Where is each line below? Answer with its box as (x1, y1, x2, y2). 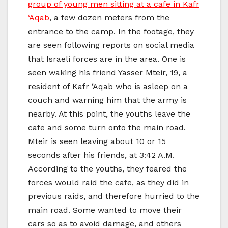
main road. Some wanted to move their (28, 205, 182, 215)
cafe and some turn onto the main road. (28, 122, 186, 132)
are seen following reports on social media (28, 40, 194, 50)
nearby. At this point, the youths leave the (28, 108, 190, 119)
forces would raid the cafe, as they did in (28, 177, 189, 187)
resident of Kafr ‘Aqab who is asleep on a (28, 81, 188, 91)
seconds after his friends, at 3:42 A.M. (28, 150, 175, 160)
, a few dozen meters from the (49, 12, 169, 22)
